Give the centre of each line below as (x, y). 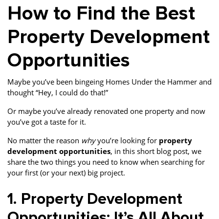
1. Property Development (95, 199)
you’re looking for (127, 140)
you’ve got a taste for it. (48, 122)
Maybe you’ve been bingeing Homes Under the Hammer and (109, 82)
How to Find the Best (101, 13)
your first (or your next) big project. (66, 173)
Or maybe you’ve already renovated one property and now (106, 111)
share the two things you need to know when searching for (106, 162)
